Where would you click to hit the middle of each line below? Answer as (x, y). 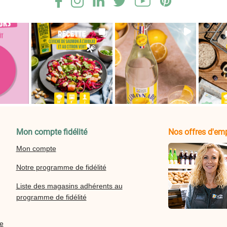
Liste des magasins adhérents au (69, 186)
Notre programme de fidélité (61, 167)
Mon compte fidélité (51, 132)
